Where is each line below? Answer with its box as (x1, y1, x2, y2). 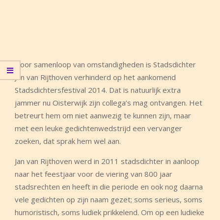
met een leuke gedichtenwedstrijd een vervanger (15, 123, 182, 133)
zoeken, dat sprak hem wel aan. (15, 136, 121, 146)
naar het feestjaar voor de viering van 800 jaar (15, 169, 172, 179)
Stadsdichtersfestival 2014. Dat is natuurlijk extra (15, 85, 181, 95)
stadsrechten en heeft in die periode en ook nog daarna (15, 182, 203, 192)
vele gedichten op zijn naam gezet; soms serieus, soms (15, 194, 202, 204)
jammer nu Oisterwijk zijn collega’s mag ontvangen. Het (15, 98, 202, 108)
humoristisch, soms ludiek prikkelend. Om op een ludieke (15, 207, 204, 217)
